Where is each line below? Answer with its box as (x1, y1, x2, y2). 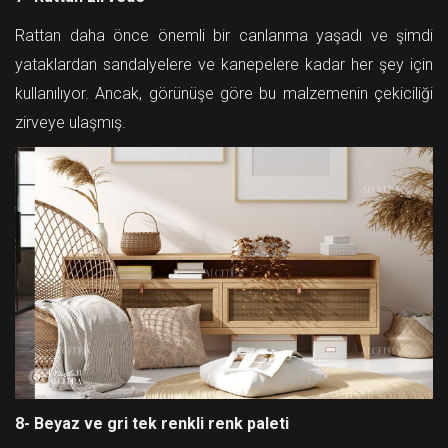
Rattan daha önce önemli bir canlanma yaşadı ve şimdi (15, 26, 433, 46)
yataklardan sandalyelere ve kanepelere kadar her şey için (15, 55, 433, 75)
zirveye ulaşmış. (15, 113, 126, 133)
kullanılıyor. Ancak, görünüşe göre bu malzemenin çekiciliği (15, 84, 433, 104)
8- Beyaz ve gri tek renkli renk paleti (15, 414, 289, 434)
